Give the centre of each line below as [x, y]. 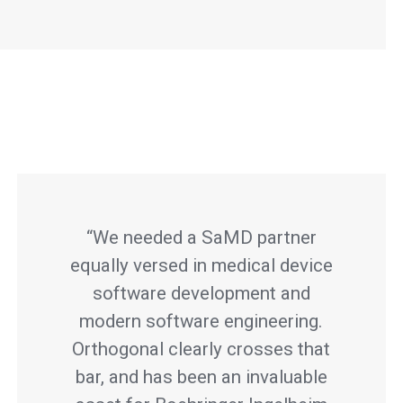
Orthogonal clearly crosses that [201, 349]
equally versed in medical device [201, 265]
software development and [201, 293]
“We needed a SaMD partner [201, 237]
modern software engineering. [201, 321]
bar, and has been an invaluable [201, 376]
